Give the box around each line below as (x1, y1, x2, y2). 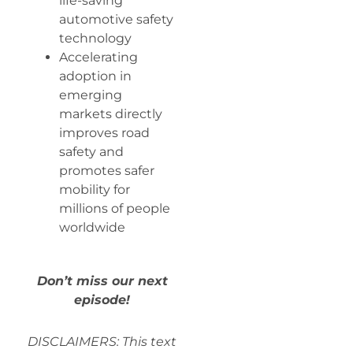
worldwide (59, 219, 125, 235)
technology (59, 30, 132, 46)
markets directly (59, 106, 162, 121)
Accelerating (59, 49, 138, 65)
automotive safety (59, 11, 173, 27)
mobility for (59, 181, 130, 197)
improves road (59, 124, 150, 140)
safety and (59, 143, 124, 159)
